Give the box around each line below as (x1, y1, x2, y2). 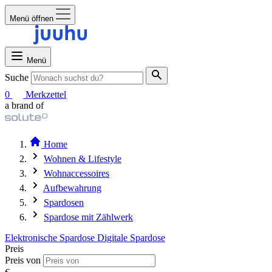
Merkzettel (25, 89, 66, 100)
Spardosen (44, 197, 84, 208)
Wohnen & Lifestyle (44, 154, 121, 164)
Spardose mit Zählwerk (44, 212, 133, 222)
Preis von (5, 255, 41, 265)
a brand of (5, 100, 44, 110)
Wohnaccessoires (44, 168, 109, 178)
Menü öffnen (10, 14, 53, 23)
